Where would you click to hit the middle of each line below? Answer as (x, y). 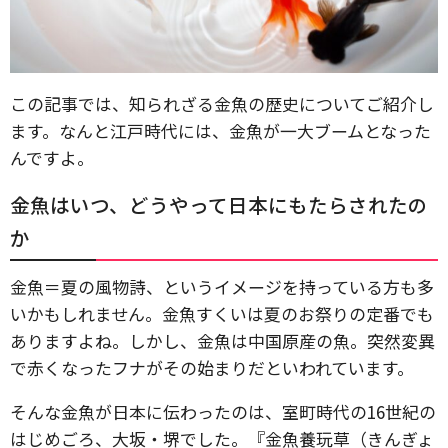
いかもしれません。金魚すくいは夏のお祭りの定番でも (222, 314)
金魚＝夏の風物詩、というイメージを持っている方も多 (222, 287)
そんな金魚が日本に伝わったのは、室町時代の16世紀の (223, 412)
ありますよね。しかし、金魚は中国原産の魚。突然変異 (222, 341)
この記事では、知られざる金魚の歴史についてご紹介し (222, 104)
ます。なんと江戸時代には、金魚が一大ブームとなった (220, 131)
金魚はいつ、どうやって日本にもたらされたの (219, 205)
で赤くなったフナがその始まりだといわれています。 (212, 368)
